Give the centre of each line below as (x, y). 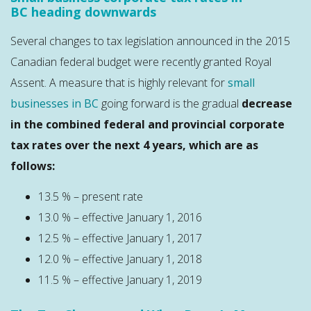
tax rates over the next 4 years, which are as (134, 145)
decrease (267, 103)
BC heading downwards (83, 11)
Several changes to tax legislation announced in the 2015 (150, 41)
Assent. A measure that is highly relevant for (119, 82)
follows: (33, 166)
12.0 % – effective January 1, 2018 (120, 259)
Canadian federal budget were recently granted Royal (141, 61)
